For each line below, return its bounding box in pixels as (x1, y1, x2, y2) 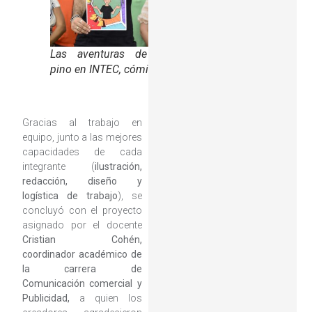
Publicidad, (22, 292, 70, 304)
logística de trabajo (22, 189, 118, 201)
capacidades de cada (22, 146, 142, 157)
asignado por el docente (22, 219, 142, 231)
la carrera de (22, 263, 142, 274)
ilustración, (94, 160, 142, 172)
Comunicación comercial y (22, 277, 142, 289)
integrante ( (22, 160, 95, 172)
